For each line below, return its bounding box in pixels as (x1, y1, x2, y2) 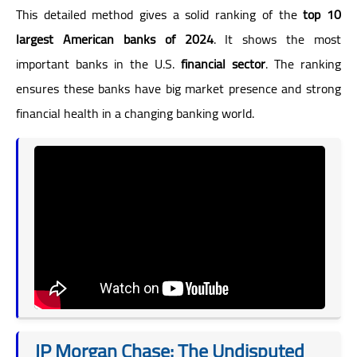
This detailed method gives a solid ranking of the (16, 2, 304, 26)
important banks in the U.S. (16, 51, 181, 76)
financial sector (181, 51, 265, 76)
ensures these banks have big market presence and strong (16, 76, 341, 100)
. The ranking (265, 51, 341, 76)
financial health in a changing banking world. (16, 100, 254, 125)
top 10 (303, 2, 342, 26)
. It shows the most (213, 26, 341, 51)
